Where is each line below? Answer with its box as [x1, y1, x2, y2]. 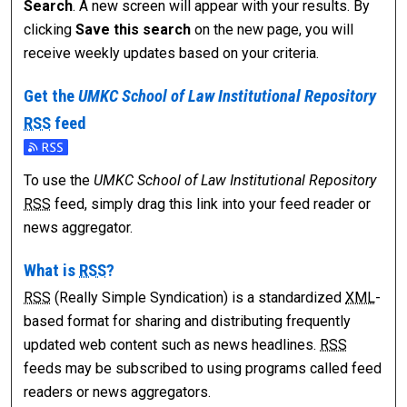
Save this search [75, 21, 192, 39]
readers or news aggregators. [24, 383, 212, 402]
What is [24, 260, 80, 281]
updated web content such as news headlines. [24, 336, 321, 354]
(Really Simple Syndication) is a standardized [51, 289, 346, 307]
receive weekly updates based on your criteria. [24, 45, 320, 63]
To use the [24, 172, 94, 190]
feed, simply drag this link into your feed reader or [51, 195, 372, 213]
